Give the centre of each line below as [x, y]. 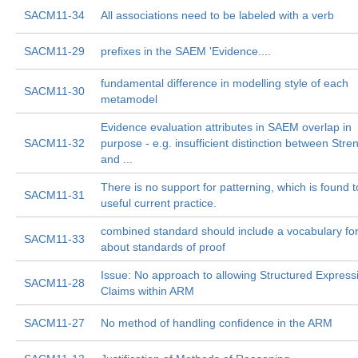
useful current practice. [159, 203]
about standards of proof [163, 247]
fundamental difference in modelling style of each [225, 83]
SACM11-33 [54, 239]
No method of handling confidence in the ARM [217, 323]
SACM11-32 [54, 143]
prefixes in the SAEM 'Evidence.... [186, 51]
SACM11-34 [54, 15]
